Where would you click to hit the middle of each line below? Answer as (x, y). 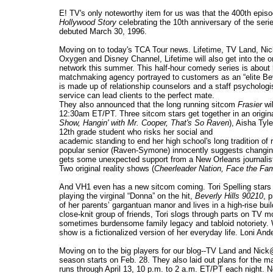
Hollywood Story (88, 23)
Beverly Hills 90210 (229, 196)
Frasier (250, 105)
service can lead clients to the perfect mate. (137, 96)
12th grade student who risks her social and (136, 132)
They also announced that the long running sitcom (148, 105)
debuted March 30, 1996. (103, 32)
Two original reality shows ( (107, 169)
